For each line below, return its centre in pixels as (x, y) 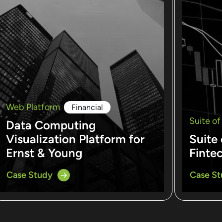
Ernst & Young (44, 153)
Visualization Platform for (75, 139)
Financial (87, 107)
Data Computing (51, 125)
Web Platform (33, 107)
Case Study (29, 175)
